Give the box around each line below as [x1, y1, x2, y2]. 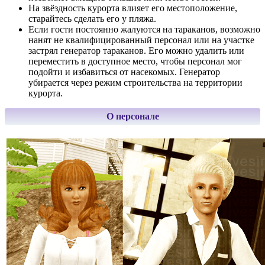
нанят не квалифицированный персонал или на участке [28, 35, 254, 46]
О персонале [106, 111, 159, 122]
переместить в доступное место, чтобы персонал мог [28, 56, 242, 67]
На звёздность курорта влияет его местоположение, [28, 3, 237, 14]
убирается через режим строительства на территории [28, 77, 243, 88]
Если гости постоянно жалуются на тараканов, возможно [28, 24, 260, 35]
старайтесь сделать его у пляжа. [28, 14, 156, 24]
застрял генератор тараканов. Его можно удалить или [28, 46, 244, 56]
